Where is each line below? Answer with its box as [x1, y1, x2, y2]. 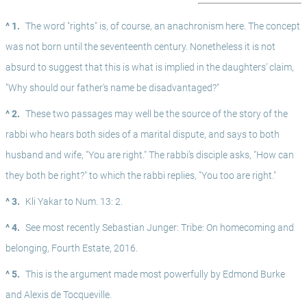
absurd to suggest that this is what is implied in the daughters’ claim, [5, 62, 294, 73]
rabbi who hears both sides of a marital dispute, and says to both [5, 129, 280, 140]
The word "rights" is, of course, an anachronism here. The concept [25, 21, 300, 32]
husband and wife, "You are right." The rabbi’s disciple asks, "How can [5, 149, 294, 161]
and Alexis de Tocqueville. [5, 289, 112, 301]
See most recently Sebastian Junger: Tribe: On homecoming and [25, 222, 294, 234]
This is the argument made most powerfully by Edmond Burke [25, 269, 285, 280]
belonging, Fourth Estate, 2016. [5, 243, 138, 254]
